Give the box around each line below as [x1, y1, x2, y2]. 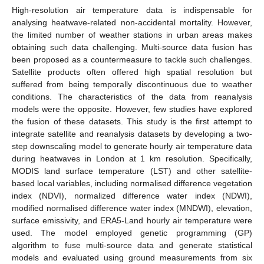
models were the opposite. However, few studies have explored [12, 104, 252, 114]
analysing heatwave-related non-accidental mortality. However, [12, 17, 252, 27]
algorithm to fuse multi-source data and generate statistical [12, 240, 252, 250]
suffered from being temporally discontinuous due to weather [12, 79, 252, 89]
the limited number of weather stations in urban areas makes [12, 29, 252, 39]
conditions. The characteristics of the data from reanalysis [12, 91, 252, 101]
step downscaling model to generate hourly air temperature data [12, 141, 252, 151]
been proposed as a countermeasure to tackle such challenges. [12, 54, 252, 64]
